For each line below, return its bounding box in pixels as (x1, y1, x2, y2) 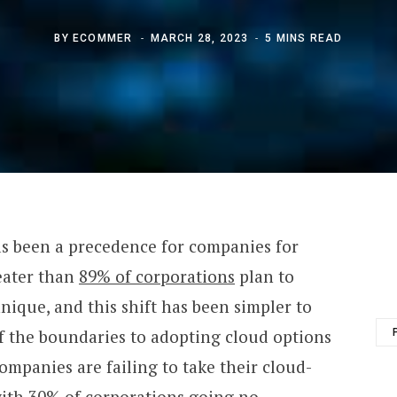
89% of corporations (78, 264, 235, 287)
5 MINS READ (265, 31, 343, 44)
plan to (234, 264, 294, 287)
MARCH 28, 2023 (150, 31, 249, 44)
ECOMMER (72, 31, 133, 44)
